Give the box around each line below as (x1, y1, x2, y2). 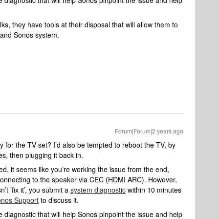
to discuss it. (39, 195, 79, 205)
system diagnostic (70, 185, 126, 195)
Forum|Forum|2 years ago (115, 127, 183, 135)
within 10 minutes (126, 185, 181, 195)
